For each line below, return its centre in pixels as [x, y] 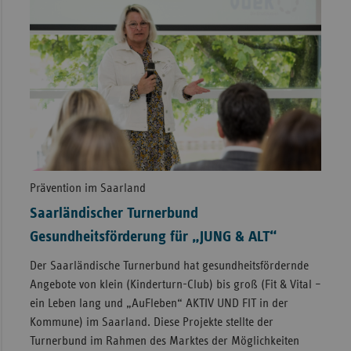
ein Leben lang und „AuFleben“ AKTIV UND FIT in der [159, 304]
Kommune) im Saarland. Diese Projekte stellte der [151, 322]
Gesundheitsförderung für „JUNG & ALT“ [153, 237]
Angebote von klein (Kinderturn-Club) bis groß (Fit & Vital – [175, 285]
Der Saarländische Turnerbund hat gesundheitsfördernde [169, 266]
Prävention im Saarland [87, 188]
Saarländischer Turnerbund [114, 213]
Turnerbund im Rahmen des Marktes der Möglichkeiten [164, 341]
